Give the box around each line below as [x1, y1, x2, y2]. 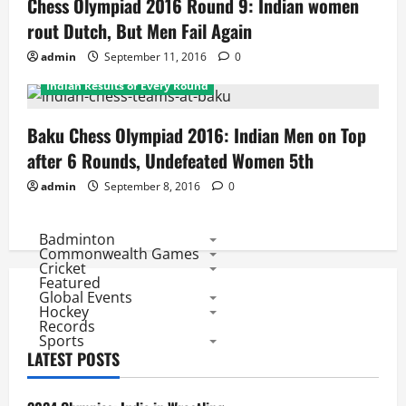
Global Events [38, 287, 132, 307]
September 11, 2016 [101, 49, 209, 64]
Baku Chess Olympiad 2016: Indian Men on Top [27, 121, 366, 149]
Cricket [38, 258, 86, 278]
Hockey [38, 302, 89, 322]
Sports [38, 331, 84, 351]
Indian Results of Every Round [46, 78, 208, 93]
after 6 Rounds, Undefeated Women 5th [27, 147, 314, 174]
